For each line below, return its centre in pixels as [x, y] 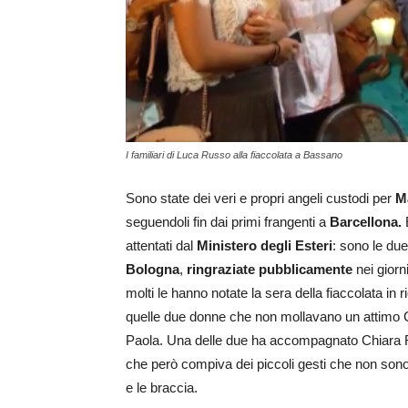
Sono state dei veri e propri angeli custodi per [260, 199]
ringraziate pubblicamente [270, 270]
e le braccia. [162, 388]
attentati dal [161, 246]
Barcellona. [366, 222]
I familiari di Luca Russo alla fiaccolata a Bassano [234, 155]
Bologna [153, 270]
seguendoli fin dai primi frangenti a [228, 222]
